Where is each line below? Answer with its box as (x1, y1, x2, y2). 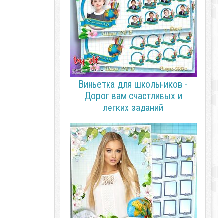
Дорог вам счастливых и (84, 90, 182, 102)
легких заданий (103, 102, 163, 113)
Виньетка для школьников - (78, 78, 188, 90)
